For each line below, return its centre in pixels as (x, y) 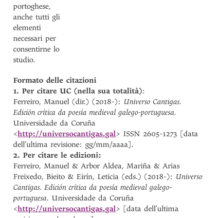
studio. (24, 60)
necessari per (35, 38)
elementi (27, 28)
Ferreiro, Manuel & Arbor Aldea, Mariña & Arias (97, 166)
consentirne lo (36, 49)
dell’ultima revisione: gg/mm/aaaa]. (73, 145)
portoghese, (32, 6)
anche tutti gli (37, 17)
